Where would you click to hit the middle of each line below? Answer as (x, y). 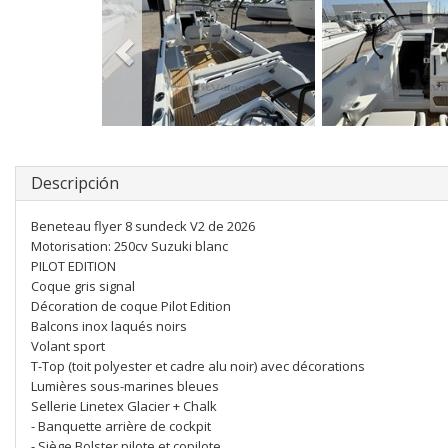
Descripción (75, 183)
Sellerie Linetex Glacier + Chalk (124, 406)
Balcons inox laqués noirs (109, 326)
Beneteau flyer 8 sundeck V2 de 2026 (143, 226)
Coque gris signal (83, 286)
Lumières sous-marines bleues (125, 386)
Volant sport (68, 346)
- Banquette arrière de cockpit (121, 426)
